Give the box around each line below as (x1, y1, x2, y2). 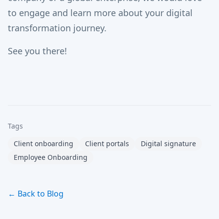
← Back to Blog (8, 188, 64, 199)
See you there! (8, 45, 67, 57)
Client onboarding (14, 139, 73, 148)
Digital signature (141, 139, 196, 148)
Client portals (85, 139, 129, 148)
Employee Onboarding (14, 153, 88, 162)
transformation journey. (8, 22, 107, 34)
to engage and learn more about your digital (8, 7, 193, 19)
